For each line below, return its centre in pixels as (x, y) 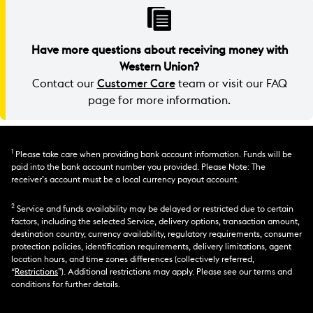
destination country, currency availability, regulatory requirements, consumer (156, 234)
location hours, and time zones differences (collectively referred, (133, 259)
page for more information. (159, 100)
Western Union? (159, 67)
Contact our (64, 83)
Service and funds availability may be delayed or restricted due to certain (154, 209)
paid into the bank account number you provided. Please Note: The (138, 167)
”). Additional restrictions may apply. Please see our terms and (175, 271)
